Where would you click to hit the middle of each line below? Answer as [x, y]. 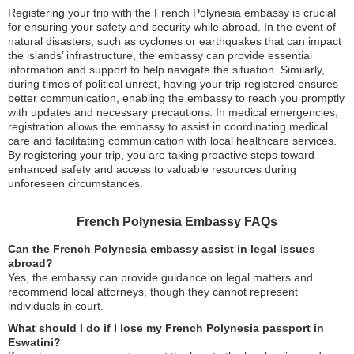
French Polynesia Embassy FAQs [177, 222]
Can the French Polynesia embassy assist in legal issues [162, 249]
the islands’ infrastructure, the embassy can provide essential [160, 55]
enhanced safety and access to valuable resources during [152, 169]
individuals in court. [56, 306]
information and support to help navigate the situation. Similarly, [166, 70]
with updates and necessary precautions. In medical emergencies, [173, 112]
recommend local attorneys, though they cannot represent [153, 292]
